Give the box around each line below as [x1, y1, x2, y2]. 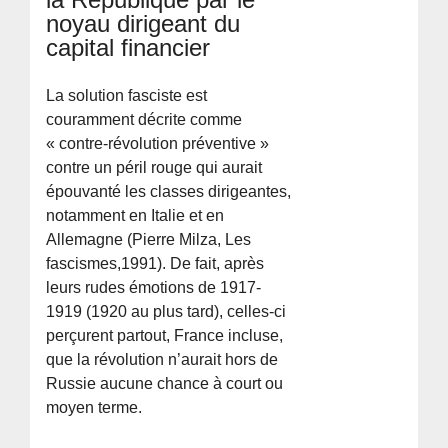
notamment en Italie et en [46, 206, 225, 224]
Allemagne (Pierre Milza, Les [46, 230, 252, 248]
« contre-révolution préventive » [46, 134, 270, 152]
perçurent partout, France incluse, [46, 326, 284, 344]
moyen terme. [46, 398, 143, 416]
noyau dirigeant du [46, 9, 241, 37]
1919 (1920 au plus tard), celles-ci [46, 302, 287, 320]
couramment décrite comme [46, 110, 243, 128]
